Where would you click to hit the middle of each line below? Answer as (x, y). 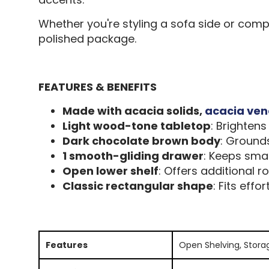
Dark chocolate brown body (141, 141)
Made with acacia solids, (133, 110)
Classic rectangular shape (138, 186)
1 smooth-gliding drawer (133, 156)
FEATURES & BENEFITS (97, 86)
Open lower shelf (110, 171)
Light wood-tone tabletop (136, 125)
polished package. (87, 38)
